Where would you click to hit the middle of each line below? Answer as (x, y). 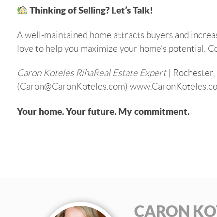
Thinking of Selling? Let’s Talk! (90, 10)
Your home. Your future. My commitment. (103, 111)
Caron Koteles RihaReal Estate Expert (92, 73)
